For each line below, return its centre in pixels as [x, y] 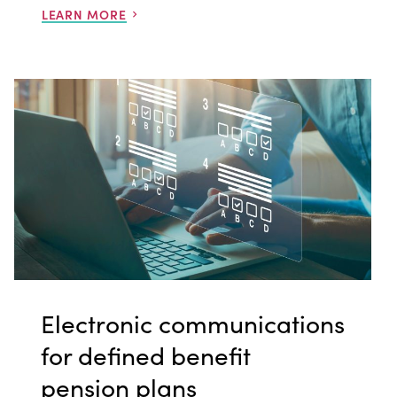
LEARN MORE [84, 14]
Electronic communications [192, 322]
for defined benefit [145, 354]
